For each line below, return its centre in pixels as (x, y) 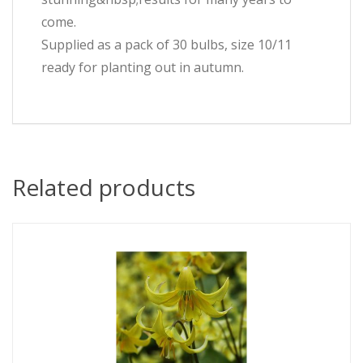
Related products (104, 187)
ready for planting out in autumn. (143, 67)
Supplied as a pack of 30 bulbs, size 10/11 (167, 45)
